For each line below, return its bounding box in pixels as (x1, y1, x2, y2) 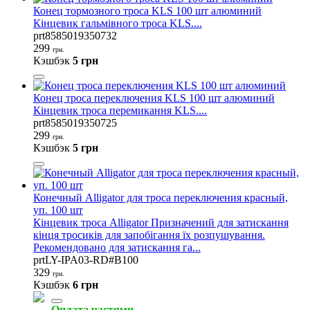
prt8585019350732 (33, 29, 117, 42)
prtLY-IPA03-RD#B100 (33, 253, 138, 266)
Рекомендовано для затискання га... (33, 241, 201, 253)
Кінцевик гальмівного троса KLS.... (33, 17, 202, 29)
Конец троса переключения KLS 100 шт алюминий (33, 91, 275, 104)
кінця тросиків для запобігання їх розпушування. (33, 228, 265, 241)
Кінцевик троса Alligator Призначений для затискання (33, 216, 289, 228)
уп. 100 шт (33, 203, 83, 216)
